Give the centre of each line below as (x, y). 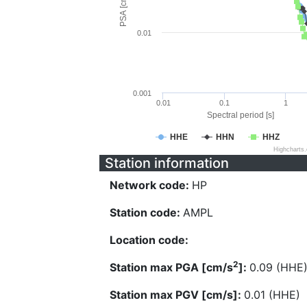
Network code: (151, 185)
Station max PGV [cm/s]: (177, 295)
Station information (167, 163)
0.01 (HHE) (272, 295)
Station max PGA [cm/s (171, 267)
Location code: (149, 240)
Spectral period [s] (240, 115)
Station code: (146, 212)
